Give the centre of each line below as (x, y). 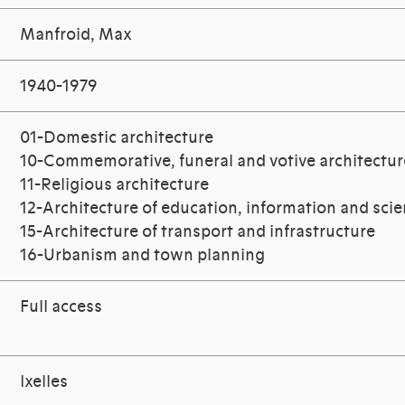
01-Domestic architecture (117, 138)
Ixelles (44, 382)
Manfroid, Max (76, 35)
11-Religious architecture (115, 185)
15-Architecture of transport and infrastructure (198, 232)
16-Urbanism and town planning (143, 255)
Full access (61, 307)
